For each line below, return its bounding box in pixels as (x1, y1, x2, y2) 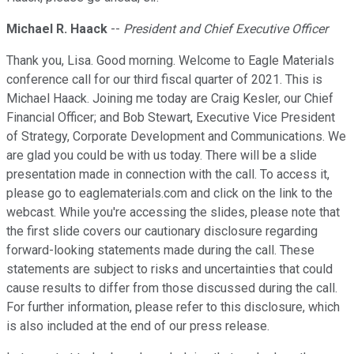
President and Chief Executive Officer (123, 21, 328, 37)
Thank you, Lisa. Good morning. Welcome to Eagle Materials (6, 53, 334, 69)
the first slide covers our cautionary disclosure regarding (6, 224, 318, 239)
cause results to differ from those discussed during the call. (6, 281, 337, 296)
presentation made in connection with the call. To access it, (6, 167, 330, 183)
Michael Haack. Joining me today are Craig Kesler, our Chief (6, 91, 333, 107)
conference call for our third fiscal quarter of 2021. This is (6, 72, 322, 88)
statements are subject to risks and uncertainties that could (6, 262, 333, 277)
